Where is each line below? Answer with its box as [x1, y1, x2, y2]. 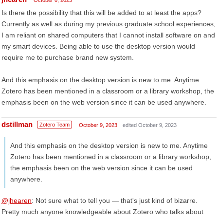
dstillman [1, 120, 33, 128]
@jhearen [1, 197, 32, 204]
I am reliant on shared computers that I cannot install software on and [1, 31, 215, 39]
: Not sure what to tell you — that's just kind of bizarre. [32, 197, 198, 204]
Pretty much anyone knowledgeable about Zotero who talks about [1, 208, 203, 216]
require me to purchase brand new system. [1, 54, 134, 61]
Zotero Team [39, 122, 70, 127]
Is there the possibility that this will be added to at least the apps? [1, 9, 201, 17]
